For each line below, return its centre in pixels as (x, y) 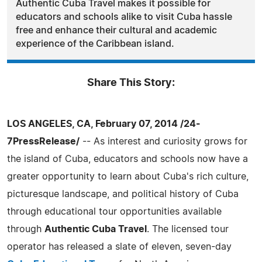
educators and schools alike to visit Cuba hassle (124, 17)
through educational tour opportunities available (114, 211)
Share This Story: (131, 83)
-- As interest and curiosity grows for (163, 141)
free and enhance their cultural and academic (116, 30)
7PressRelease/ (43, 141)
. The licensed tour (188, 229)
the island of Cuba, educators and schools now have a (127, 159)
